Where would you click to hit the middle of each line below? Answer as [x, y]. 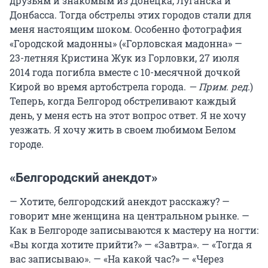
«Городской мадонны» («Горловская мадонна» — [126, 44]
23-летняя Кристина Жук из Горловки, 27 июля [124, 58]
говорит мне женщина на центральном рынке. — [130, 216]
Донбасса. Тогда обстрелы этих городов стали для [130, 15]
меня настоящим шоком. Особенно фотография [126, 29]
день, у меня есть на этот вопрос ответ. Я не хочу [128, 115]
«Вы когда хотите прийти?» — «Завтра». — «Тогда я [131, 245]
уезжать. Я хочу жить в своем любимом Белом [123, 130]
